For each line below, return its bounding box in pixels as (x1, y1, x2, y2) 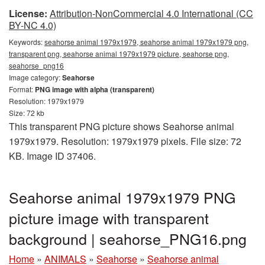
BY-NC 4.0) (9, 18, 56, 32)
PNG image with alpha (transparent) (35, 84, 154, 95)
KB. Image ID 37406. (9, 149, 96, 163)
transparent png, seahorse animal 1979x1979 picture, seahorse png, (9, 49, 229, 59)
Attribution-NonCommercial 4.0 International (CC (50, 7, 253, 20)
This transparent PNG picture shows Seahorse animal (9, 119, 234, 133)
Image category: (9, 72, 62, 82)
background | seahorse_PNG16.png (9, 228, 247, 249)
